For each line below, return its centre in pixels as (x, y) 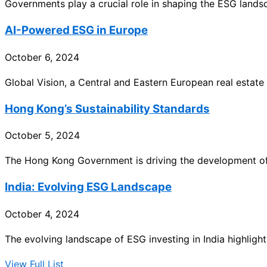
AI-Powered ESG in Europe (76, 30)
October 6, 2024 (42, 57)
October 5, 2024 (42, 136)
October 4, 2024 (42, 214)
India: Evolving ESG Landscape (88, 187)
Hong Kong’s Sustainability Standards (107, 108)
